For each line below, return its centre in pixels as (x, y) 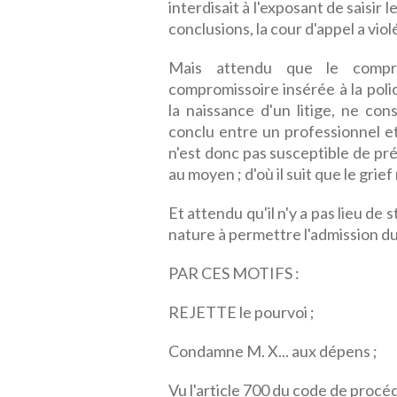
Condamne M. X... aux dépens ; (273, 351)
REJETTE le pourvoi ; (241, 312)
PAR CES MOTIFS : (234, 273)
